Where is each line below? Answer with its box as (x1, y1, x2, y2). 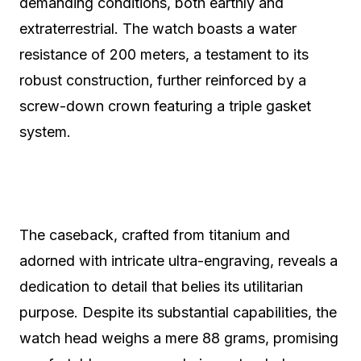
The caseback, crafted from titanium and (19, 226, 290, 243)
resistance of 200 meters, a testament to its (19, 46, 309, 63)
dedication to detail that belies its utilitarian (19, 278, 303, 295)
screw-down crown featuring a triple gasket (19, 98, 311, 114)
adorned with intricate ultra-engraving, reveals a (19, 252, 338, 269)
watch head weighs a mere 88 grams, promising (19, 330, 338, 346)
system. (19, 123, 71, 140)
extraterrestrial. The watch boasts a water (19, 20, 297, 37)
